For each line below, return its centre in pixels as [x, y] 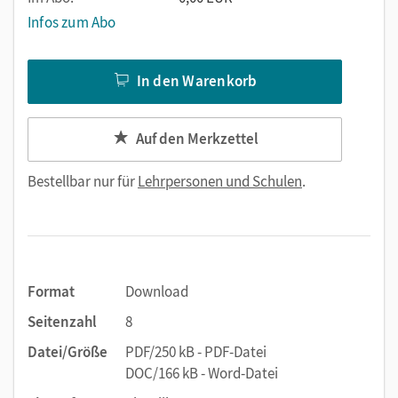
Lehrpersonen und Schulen [220, 181]
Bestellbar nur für [83, 181]
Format [51, 291]
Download [157, 291]
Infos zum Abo [72, 22]
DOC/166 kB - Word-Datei [202, 373]
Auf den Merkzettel [197, 138]
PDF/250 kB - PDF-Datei [196, 352]
